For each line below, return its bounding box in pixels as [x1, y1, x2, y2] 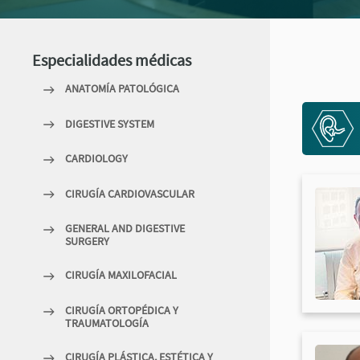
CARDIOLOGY [65, 151, 128, 166]
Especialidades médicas [32, 50, 191, 70]
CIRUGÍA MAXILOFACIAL [65, 268, 177, 283]
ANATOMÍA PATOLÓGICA [65, 81, 179, 96]
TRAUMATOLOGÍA [65, 315, 149, 330]
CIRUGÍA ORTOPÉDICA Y [65, 302, 178, 317]
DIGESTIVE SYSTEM [65, 116, 154, 131]
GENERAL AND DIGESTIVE [65, 221, 185, 236]
